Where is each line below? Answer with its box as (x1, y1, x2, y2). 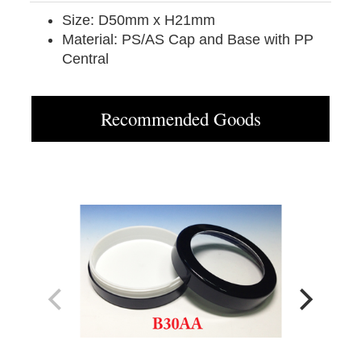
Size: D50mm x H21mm (61, 12, 215, 29)
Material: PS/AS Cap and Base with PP (61, 31, 313, 48)
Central (61, 51, 113, 68)
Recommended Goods (100, 106, 261, 131)
